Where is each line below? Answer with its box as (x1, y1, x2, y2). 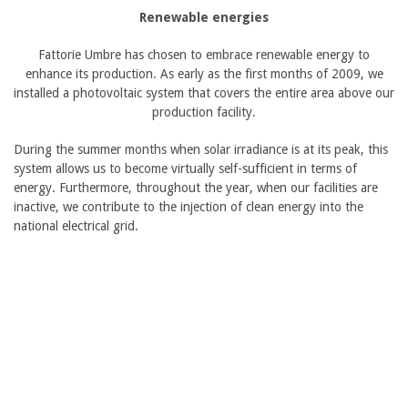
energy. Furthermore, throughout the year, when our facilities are (14, 179, 378, 195)
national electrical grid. (14, 218, 138, 233)
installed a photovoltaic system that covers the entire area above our (14, 85, 394, 100)
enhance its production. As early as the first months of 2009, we (25, 66, 383, 81)
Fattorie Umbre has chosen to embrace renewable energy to (38, 46, 370, 62)
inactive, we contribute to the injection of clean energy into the (14, 199, 363, 214)
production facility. (152, 104, 256, 119)
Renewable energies (139, 9, 269, 25)
